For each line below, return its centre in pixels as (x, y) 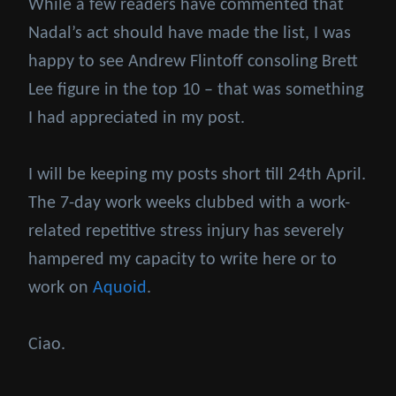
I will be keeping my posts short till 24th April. (197, 175)
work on (61, 288)
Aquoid (120, 288)
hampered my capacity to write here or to (183, 259)
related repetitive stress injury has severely (186, 231)
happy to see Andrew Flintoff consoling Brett (193, 61)
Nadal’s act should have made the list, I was (190, 33)
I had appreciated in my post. (137, 118)
